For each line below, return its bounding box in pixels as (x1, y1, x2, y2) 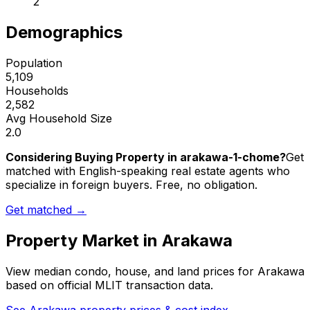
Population (6, 56, 62, 71)
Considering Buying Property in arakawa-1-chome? (6, 150, 286, 165)
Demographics (6, 22, 122, 43)
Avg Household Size (6, 111, 112, 126)
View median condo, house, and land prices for (6, 264, 257, 279)
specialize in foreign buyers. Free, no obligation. (6, 178, 257, 192)
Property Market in (6, 230, 162, 251)
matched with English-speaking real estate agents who (6, 164, 290, 179)
